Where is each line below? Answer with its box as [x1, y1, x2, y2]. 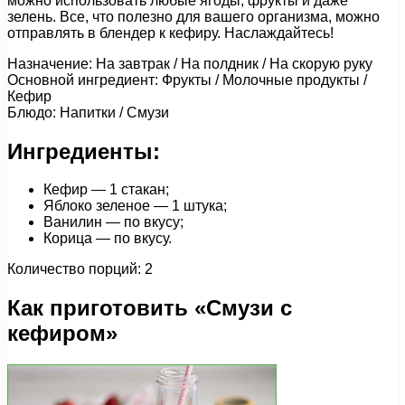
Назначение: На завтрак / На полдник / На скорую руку [7, 55, 372, 71]
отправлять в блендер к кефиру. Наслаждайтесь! [7, 24, 334, 41]
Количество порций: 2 [7, 261, 153, 278]
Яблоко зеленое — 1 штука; [43, 198, 227, 214]
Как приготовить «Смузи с [7, 296, 292, 321]
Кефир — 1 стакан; [43, 182, 169, 198]
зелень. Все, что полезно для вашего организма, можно [7, 8, 380, 24]
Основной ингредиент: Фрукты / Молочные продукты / [7, 71, 367, 88]
